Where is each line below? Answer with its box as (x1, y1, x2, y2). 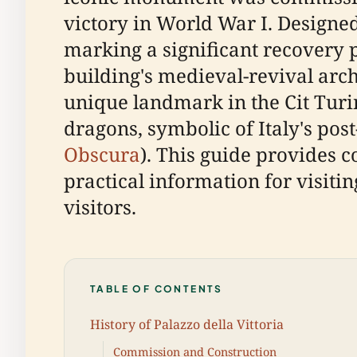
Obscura (64, 141, 140, 167)
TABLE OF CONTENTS (90, 283, 223, 295)
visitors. (64, 194, 136, 220)
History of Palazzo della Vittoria (90, 315, 284, 333)
